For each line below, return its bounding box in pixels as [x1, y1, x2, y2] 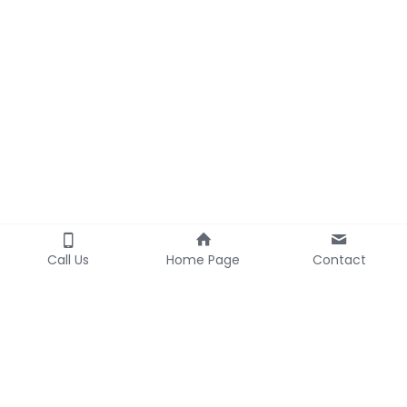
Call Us [46, 251, 89, 269]
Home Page [166, 251, 241, 269]
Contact [312, 251, 366, 269]
